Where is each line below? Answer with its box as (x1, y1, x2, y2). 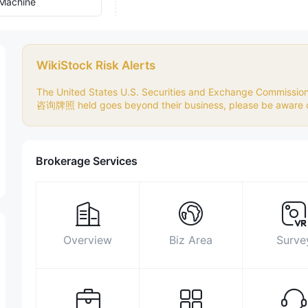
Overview (63, 233, 113, 247)
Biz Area (169, 233, 213, 247)
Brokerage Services (36, 154, 137, 168)
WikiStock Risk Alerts (36, 58, 155, 72)
